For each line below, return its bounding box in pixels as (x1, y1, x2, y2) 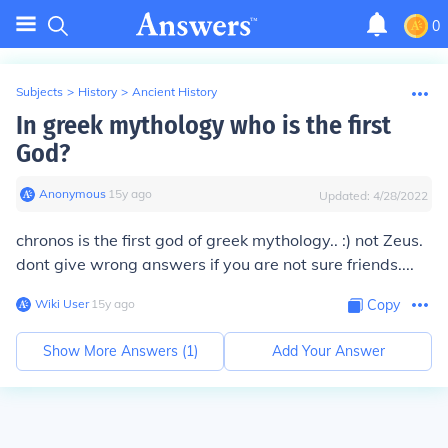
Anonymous (39, 186, 106, 201)
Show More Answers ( (42, 342, 186, 360)
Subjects (16, 84, 63, 99)
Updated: (319, 188, 373, 203)
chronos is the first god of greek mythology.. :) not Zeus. (16, 230, 423, 250)
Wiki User (35, 296, 89, 311)
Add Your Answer (271, 342, 385, 360)
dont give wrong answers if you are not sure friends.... (16, 254, 414, 274)
